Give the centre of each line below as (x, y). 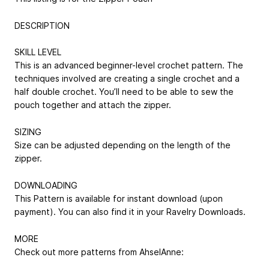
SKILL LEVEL (38, 52)
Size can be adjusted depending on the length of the (122, 145)
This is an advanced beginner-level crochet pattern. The (129, 65)
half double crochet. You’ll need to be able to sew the (124, 92)
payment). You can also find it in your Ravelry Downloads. (130, 211)
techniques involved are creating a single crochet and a (127, 79)
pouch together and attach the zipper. (93, 105)
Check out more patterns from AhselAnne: (99, 252)
